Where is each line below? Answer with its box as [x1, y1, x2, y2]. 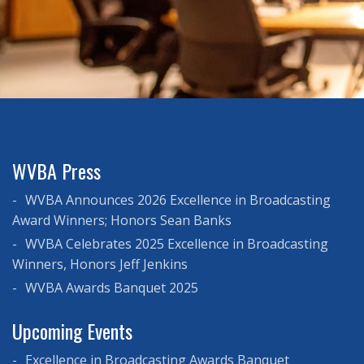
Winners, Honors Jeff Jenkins [12, 254, 188, 273]
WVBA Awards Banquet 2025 [22, 278, 198, 297]
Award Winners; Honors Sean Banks [12, 210, 232, 229]
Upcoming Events [12, 315, 132, 345]
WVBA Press [12, 155, 101, 185]
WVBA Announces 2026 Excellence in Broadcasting [22, 190, 331, 209]
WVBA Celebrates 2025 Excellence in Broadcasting [22, 234, 328, 253]
